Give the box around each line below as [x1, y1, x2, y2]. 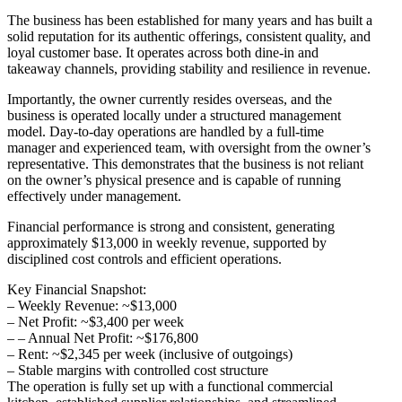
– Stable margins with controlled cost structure [7, 363, 268, 379]
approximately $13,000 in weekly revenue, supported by [7, 235, 327, 251]
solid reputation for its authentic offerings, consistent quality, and [7, 29, 371, 45]
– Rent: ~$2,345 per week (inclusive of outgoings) [7, 346, 293, 363]
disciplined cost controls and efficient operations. [7, 251, 282, 267]
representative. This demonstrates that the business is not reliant [7, 156, 363, 172]
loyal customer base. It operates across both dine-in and [7, 45, 319, 61]
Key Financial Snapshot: [7, 282, 146, 298]
